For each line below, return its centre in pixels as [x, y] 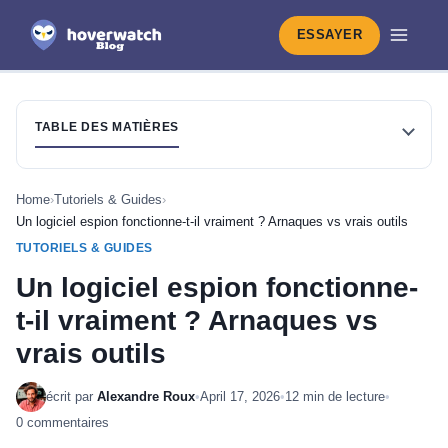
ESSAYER [329, 34]
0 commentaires [62, 422]
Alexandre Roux [146, 396]
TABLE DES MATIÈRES [107, 127]
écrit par [71, 396]
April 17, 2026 [240, 396]
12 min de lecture [335, 396]
